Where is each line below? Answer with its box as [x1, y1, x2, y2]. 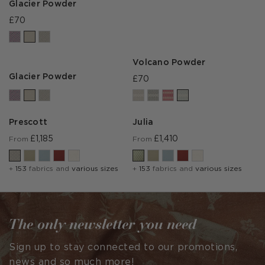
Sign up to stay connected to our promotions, [9, 243, 237, 253]
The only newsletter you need [9, 215, 197, 233]
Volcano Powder [132, 59, 206, 67]
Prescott [9, 119, 47, 127]
